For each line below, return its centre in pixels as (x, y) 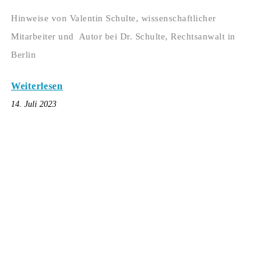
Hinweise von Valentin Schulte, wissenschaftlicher (114, 19)
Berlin (23, 55)
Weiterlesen (37, 86)
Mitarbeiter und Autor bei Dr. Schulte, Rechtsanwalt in (123, 37)
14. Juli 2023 (34, 104)
